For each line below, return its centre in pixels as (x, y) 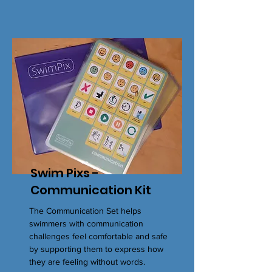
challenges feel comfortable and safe (98, 236)
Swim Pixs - (65, 173)
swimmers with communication (86, 223)
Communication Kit (91, 190)
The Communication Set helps (85, 211)
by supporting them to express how (96, 249)
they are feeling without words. (87, 262)
